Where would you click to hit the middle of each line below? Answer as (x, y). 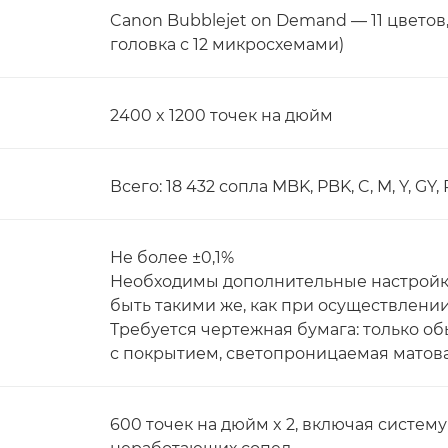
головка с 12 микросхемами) (227, 44)
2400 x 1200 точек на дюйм (221, 115)
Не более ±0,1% (172, 257)
